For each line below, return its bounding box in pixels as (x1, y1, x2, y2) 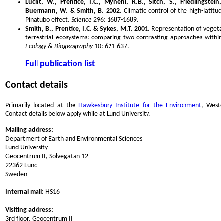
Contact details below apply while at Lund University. (5, 110, 150, 118)
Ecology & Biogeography (25, 42, 93, 50)
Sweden (5, 170, 27, 178)
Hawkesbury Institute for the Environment (78, 101, 201, 109)
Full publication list (25, 59, 95, 69)
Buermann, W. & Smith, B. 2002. (25, 7, 122, 15)
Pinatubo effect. (25, 16, 71, 24)
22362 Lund (5, 161, 37, 169)
